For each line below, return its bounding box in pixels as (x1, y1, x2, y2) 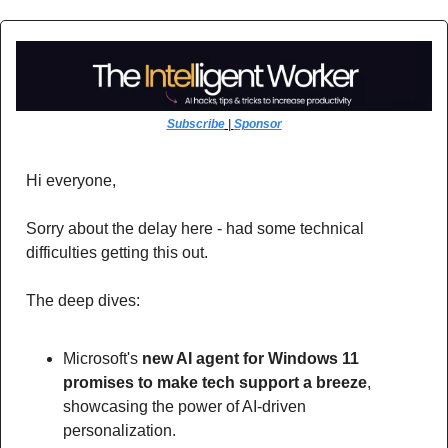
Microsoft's (63, 349, 142, 367)
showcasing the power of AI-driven (63, 397, 306, 415)
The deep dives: (26, 291, 140, 309)
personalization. (63, 421, 180, 439)
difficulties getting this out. (26, 243, 212, 261)
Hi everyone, (26, 171, 116, 189)
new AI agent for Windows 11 (142, 349, 359, 367)
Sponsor (233, 116, 282, 131)
